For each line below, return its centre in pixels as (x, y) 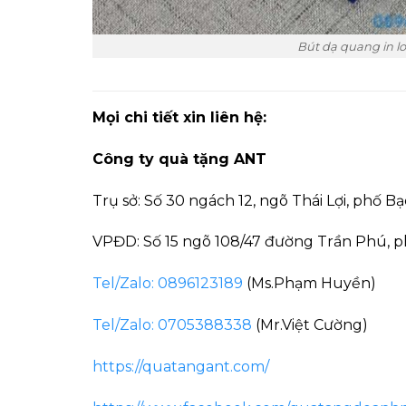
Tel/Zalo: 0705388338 (172, 324)
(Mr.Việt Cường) (310, 324)
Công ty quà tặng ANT (179, 159)
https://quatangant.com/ (181, 366)
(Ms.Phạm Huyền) (309, 284)
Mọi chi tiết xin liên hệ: (179, 117)
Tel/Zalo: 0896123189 (168, 284)
